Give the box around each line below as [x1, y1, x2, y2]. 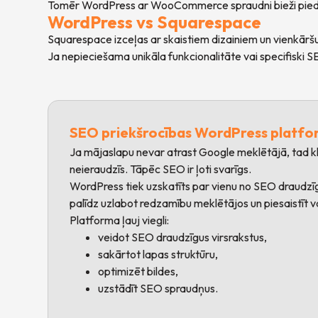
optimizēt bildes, [98, 264, 179, 279]
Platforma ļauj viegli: [70, 213, 170, 228]
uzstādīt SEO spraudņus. [98, 281, 219, 296]
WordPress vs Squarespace [48, 11, 262, 33]
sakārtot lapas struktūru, [98, 247, 219, 262]
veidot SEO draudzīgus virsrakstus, [98, 230, 268, 245]
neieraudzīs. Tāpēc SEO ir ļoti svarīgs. [70, 162, 252, 177]
